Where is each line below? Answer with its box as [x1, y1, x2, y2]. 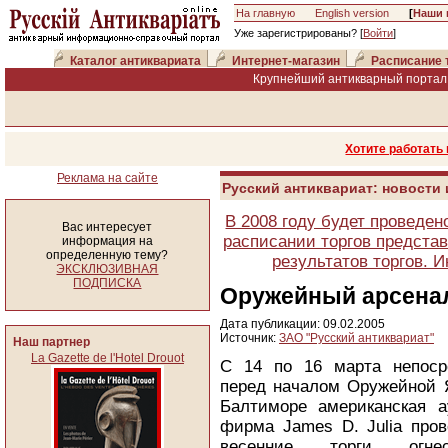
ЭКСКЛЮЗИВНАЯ [56, 262, 159, 276]
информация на [62, 234, 153, 248]
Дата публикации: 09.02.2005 [220, 317, 385, 331]
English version [315, 7, 389, 19]
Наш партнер [13, 335, 90, 349]
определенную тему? [46, 248, 169, 262]
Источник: [220, 331, 279, 345]
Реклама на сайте [57, 171, 158, 185]
